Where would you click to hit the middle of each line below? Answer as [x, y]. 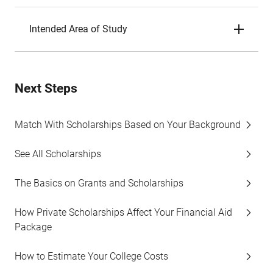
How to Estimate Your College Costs [91, 256]
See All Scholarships [58, 154]
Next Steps [46, 88]
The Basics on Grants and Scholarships [99, 183]
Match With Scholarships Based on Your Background [128, 125]
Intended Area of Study [78, 29]
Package [33, 227]
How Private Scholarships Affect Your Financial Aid [123, 212]
